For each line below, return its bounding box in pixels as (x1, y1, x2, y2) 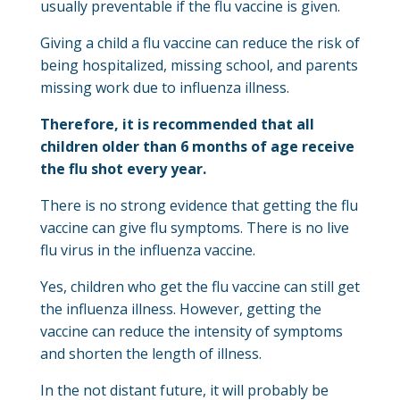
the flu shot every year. (39, 158, 206, 179)
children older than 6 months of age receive (39, 136, 354, 156)
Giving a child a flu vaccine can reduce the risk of (39, 32, 360, 53)
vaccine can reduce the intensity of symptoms (39, 321, 343, 341)
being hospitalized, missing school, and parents (39, 54, 358, 75)
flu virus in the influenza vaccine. (39, 239, 255, 260)
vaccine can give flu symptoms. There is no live (39, 217, 349, 237)
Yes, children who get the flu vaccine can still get (39, 276, 360, 296)
